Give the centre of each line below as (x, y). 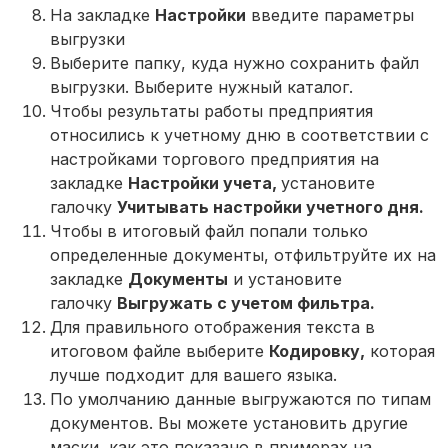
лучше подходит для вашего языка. (193, 374)
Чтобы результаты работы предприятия (211, 110)
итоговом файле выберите (159, 350)
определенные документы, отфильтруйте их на (243, 254)
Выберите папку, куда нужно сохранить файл (234, 62)
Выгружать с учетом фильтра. (246, 302)
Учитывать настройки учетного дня (268, 206)
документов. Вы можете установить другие (229, 422)
